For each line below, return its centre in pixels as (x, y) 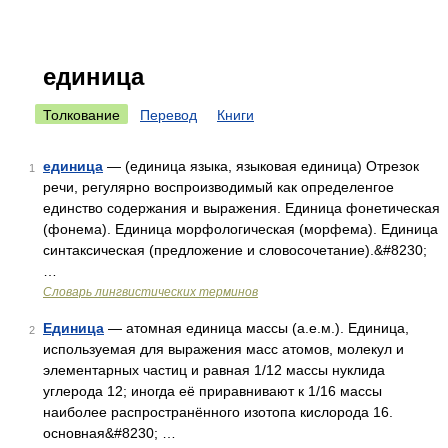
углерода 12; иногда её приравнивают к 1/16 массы (212, 391)
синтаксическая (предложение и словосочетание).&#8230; (235, 250)
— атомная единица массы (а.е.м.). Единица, (256, 328)
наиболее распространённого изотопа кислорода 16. (218, 412)
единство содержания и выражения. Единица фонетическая (241, 208)
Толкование (81, 115)
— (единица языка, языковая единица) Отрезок (261, 166)
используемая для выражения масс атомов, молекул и (223, 349)
